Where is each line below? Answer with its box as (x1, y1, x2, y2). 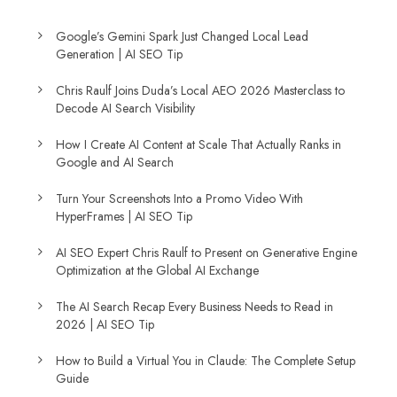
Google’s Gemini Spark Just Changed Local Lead (56, 27, 308, 45)
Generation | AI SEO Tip (56, 45, 183, 63)
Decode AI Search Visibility (56, 99, 195, 117)
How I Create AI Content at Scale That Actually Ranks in (56, 136, 341, 153)
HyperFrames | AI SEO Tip (56, 207, 192, 225)
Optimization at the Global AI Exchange (56, 261, 259, 279)
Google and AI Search (56, 153, 174, 171)
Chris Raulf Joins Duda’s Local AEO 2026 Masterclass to (56, 82, 345, 99)
